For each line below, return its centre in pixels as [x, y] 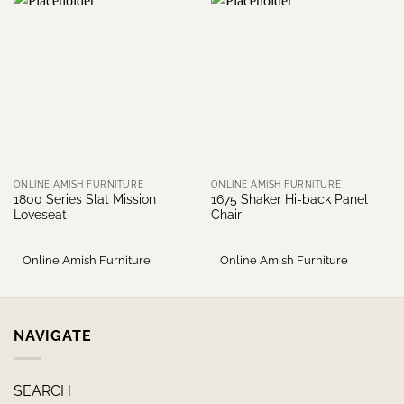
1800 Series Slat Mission [84, 199]
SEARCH [42, 390]
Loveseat [40, 214]
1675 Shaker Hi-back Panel [289, 199]
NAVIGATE [53, 335]
